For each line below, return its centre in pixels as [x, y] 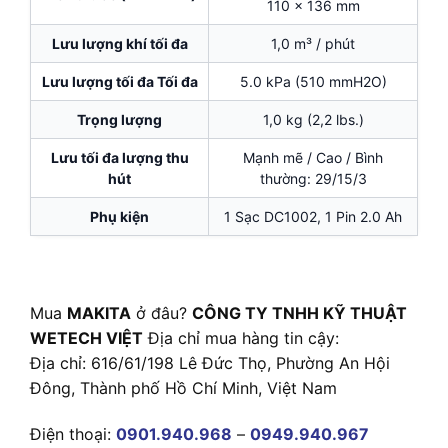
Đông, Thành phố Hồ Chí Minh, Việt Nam [183, 388]
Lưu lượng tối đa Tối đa [119, 81]
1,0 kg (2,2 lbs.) [313, 119]
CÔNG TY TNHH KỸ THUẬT [299, 313]
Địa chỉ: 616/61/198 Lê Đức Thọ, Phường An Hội [210, 363]
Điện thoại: [73, 434]
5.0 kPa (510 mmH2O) [313, 81]
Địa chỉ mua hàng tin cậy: [241, 338]
